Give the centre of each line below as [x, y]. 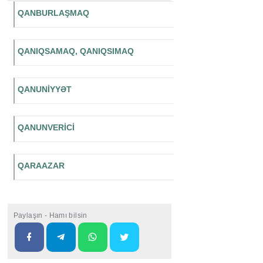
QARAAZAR [41, 166]
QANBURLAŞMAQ [53, 13]
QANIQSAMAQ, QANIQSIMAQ [75, 51]
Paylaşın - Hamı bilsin [50, 216]
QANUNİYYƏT [44, 90]
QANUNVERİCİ [46, 128]
